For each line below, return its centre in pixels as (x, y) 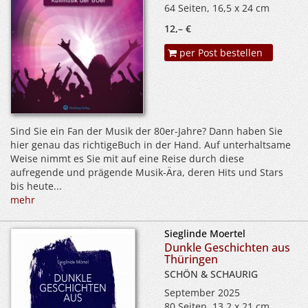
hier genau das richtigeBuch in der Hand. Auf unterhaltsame (151, 144)
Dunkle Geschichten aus (227, 247)
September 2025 (202, 292)
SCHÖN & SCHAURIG (211, 274)
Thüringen (191, 259)
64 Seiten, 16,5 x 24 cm (217, 8)
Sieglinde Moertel (205, 233)
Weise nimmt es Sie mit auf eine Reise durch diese (127, 158)
